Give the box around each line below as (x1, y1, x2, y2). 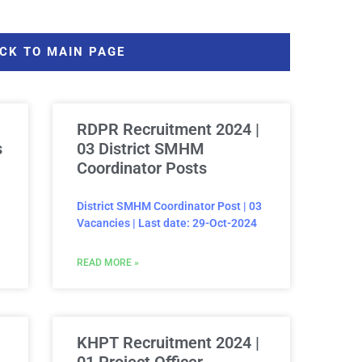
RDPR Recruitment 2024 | (77, 120, 259, 140)
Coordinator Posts (77, 158, 207, 179)
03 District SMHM (77, 139, 204, 159)
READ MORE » (77, 257, 139, 269)
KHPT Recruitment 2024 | (77, 333, 259, 353)
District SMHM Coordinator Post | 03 (77, 200, 262, 213)
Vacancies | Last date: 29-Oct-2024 (77, 217, 257, 230)
